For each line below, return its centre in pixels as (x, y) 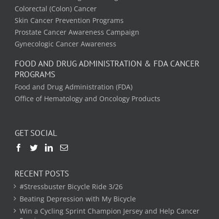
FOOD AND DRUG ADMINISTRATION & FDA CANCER (107, 63)
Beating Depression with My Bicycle (78, 198)
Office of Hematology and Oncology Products (88, 98)
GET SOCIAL (36, 133)
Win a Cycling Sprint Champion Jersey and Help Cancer (109, 211)
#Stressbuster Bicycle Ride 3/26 (71, 186)
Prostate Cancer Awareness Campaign (77, 32)
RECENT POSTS (42, 173)
